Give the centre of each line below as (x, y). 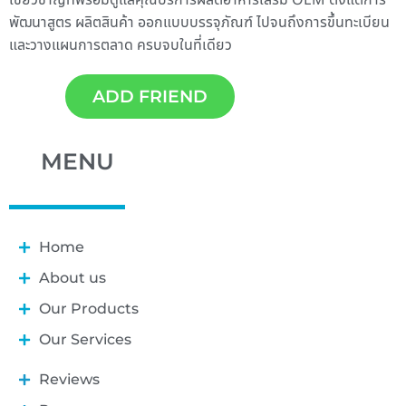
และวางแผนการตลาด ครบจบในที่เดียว (121, 45)
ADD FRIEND (150, 97)
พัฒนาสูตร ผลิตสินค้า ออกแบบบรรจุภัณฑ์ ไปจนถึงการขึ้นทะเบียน (199, 22)
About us (72, 277)
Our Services (85, 339)
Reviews (69, 379)
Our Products (88, 308)
